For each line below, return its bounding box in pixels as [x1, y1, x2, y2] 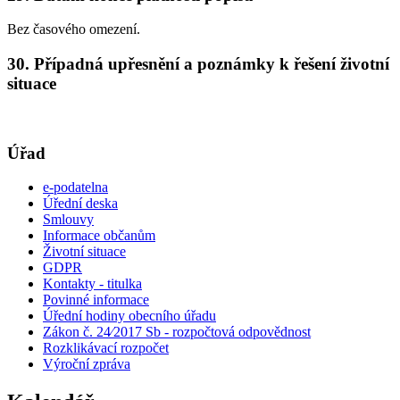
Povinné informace [43, 292, 149, 308]
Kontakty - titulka [43, 276, 142, 292]
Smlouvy [43, 212, 94, 228]
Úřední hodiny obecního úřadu [43, 308, 216, 324]
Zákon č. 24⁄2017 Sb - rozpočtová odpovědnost [43, 324, 311, 340]
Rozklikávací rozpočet [43, 340, 169, 356]
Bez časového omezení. [7, 21, 140, 37]
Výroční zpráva [43, 356, 130, 372]
